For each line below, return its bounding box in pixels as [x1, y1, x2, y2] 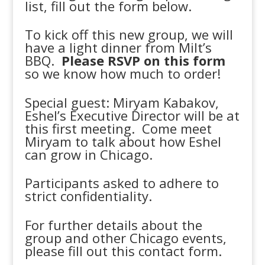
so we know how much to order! [25, 64, 221, 82]
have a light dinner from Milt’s [25, 38, 212, 56]
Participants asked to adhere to [25, 174, 219, 192]
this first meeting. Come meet [25, 119, 212, 137]
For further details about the [25, 215, 203, 234]
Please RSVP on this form [62, 51, 226, 69]
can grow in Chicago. [25, 145, 153, 163]
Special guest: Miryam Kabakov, [25, 93, 219, 111]
